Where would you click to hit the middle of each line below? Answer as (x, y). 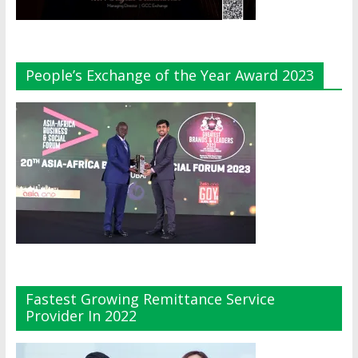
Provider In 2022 (81, 315)
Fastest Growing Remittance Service (150, 298)
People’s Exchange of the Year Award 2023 (169, 75)
